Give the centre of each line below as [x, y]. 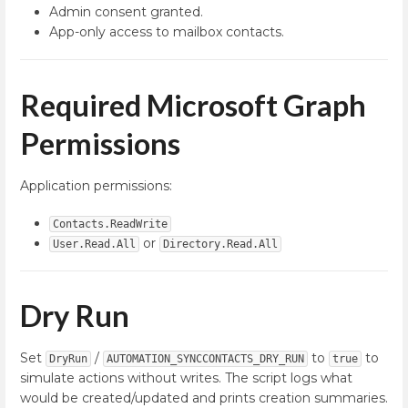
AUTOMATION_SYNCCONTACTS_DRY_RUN [205, 359]
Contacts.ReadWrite [110, 224]
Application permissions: [96, 185]
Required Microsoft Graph [193, 105]
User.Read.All [94, 244]
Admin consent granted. [126, 12]
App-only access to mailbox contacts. [167, 32]
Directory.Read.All [220, 244]
